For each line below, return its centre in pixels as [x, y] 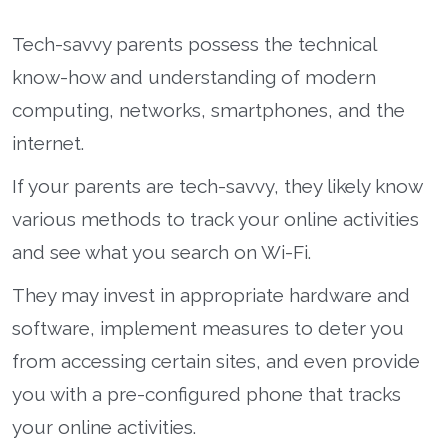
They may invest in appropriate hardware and [211, 294]
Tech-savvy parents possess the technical [194, 43]
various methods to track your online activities [215, 218]
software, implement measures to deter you [208, 327]
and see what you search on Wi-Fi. [161, 251]
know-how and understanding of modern [194, 76]
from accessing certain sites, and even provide [216, 360]
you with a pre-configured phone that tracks [206, 393]
